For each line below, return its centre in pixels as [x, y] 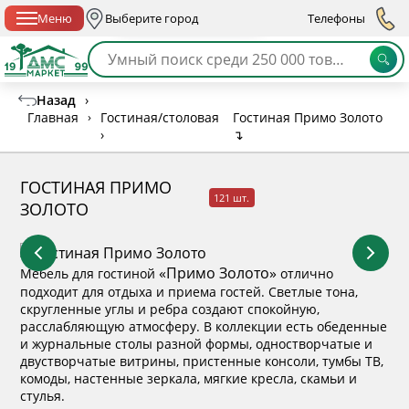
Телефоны [336, 18]
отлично [305, 273]
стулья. [43, 395]
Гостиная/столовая [160, 117]
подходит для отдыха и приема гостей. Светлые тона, [189, 291]
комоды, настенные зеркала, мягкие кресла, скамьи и [189, 378]
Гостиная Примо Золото [307, 117]
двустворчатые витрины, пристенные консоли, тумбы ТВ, [202, 361]
